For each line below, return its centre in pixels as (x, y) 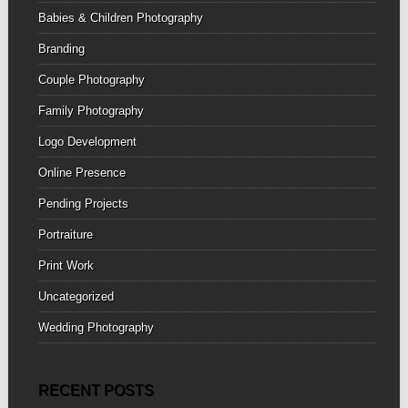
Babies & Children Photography (120, 18)
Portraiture (65, 235)
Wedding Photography (96, 328)
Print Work (66, 266)
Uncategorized (76, 297)
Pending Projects (83, 204)
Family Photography (91, 111)
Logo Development (87, 142)
